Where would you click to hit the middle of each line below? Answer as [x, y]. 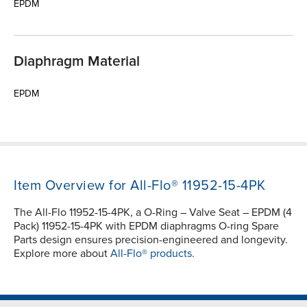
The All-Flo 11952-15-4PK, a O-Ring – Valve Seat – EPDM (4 [153, 212]
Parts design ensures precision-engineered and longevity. [151, 240]
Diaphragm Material [77, 61]
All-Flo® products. [152, 253]
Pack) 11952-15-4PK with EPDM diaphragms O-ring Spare [146, 226]
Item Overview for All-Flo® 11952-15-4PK [140, 185]
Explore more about [62, 253]
